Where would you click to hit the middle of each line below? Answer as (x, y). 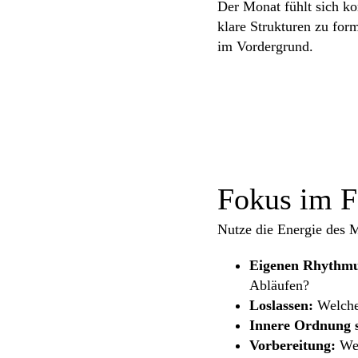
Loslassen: (281, 306)
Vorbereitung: (292, 346)
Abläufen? (279, 286)
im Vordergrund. (265, 46)
